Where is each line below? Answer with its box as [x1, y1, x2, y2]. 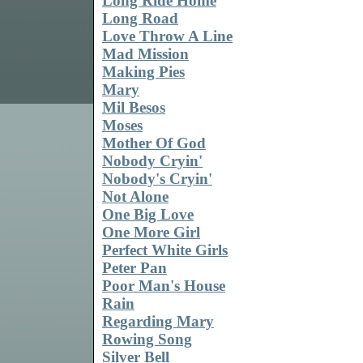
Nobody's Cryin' [102, 170, 212, 188]
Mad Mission [102, 45, 189, 63]
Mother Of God [102, 135, 206, 152]
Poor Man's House [102, 277, 225, 295]
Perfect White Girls [102, 241, 228, 259]
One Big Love [102, 206, 194, 224]
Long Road [102, 10, 178, 28]
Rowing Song [102, 331, 192, 348]
